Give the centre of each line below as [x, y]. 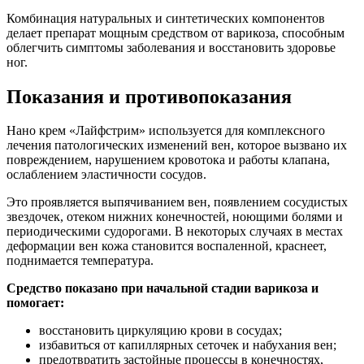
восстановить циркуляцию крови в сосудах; [160, 331]
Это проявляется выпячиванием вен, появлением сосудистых [177, 202]
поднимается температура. [80, 261]
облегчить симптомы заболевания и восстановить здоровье [171, 47]
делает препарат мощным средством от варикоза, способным [175, 32]
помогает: [35, 303]
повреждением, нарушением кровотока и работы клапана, [168, 160]
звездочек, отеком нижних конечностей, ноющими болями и [175, 217]
